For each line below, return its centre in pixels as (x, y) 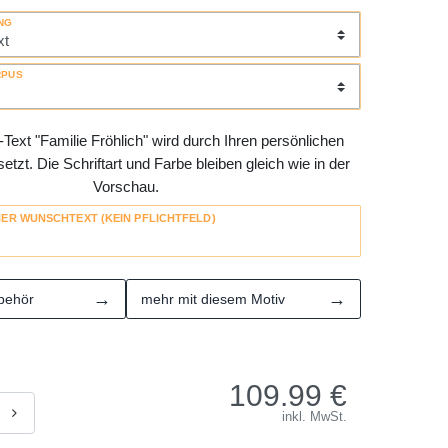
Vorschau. (126, 186)
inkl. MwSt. (314, 417)
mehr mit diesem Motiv (213, 299)
